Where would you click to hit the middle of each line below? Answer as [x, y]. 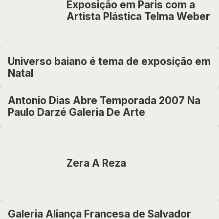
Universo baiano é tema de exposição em [109, 61]
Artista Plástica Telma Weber [138, 16]
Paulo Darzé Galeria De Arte [77, 112]
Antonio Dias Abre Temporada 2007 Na [104, 100]
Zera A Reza [96, 163]
